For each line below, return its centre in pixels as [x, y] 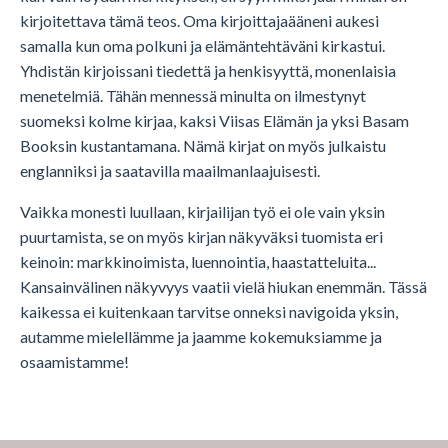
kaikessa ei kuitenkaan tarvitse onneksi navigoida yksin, [209, 311]
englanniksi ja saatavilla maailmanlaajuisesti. [170, 170]
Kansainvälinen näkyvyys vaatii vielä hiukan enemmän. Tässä [223, 286]
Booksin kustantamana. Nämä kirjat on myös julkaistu [203, 145]
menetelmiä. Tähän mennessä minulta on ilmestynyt [193, 95]
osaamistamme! [74, 361]
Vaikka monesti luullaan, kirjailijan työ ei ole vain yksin [202, 211]
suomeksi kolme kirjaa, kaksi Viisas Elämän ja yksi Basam [214, 120]
